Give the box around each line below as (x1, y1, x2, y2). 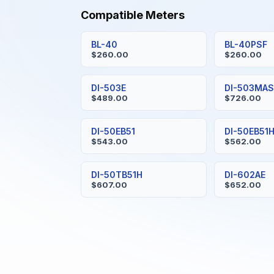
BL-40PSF (224, 39, 268, 50)
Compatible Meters (81, 9, 185, 21)
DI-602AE (224, 169, 266, 180)
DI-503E (91, 83, 126, 93)
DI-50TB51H (91, 169, 143, 180)
